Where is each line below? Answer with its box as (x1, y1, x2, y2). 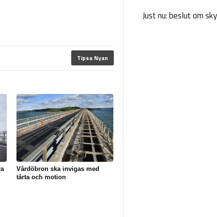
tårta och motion (16, 173, 66, 181)
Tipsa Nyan (77, 53, 108, 62)
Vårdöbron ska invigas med (16, 165, 99, 172)
